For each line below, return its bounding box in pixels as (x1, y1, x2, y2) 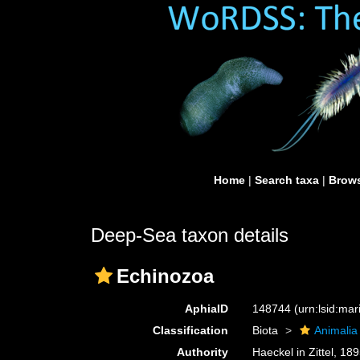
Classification (153, 324, 229, 337)
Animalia (314, 324, 358, 337)
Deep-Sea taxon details (91, 224, 288, 246)
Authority (177, 346, 229, 358)
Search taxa (255, 174, 319, 186)
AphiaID (185, 302, 229, 315)
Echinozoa (117, 265, 214, 287)
